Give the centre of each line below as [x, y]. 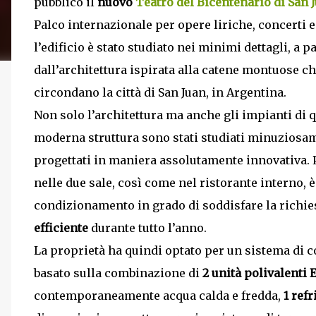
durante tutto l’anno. [147, 228]
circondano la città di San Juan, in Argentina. [160, 92]
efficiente [61, 228]
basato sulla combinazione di [118, 273]
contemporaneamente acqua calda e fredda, [159, 296]
